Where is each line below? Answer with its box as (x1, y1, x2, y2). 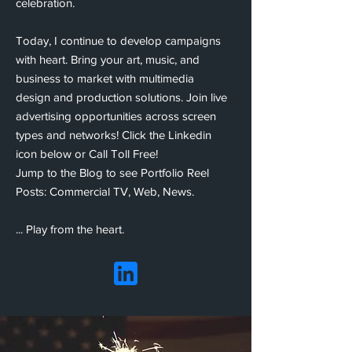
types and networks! (16, 127, 122, 141)
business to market (16, 71, 115, 85)
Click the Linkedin (122, 127, 211, 141)
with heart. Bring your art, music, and (16, 52, 200, 66)
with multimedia (115, 71, 194, 85)
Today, (16, 33, 51, 47)
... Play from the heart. (16, 222, 124, 236)
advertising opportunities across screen (16, 108, 216, 123)
